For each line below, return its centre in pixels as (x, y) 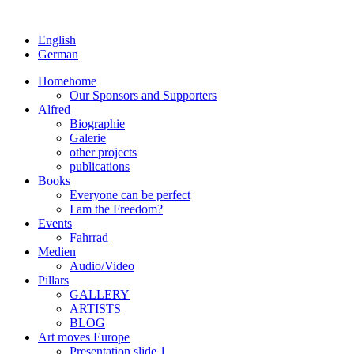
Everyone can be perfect (130, 195)
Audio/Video (102, 266)
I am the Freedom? (116, 209)
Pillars (53, 280)
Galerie (88, 138)
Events (55, 223)
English (57, 40)
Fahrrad (89, 237)
